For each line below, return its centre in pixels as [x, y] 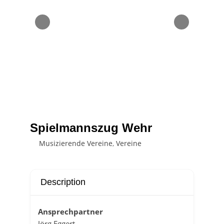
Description [63, 182]
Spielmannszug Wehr [91, 128]
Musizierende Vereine [75, 143]
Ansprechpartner [70, 211]
